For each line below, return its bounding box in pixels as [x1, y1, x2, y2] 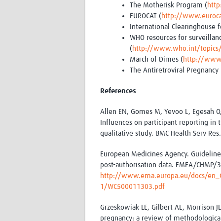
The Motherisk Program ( [130, 1, 207, 9]
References [100, 87, 136, 95]
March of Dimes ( [130, 56, 183, 64]
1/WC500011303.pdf [100, 183, 165, 191]
